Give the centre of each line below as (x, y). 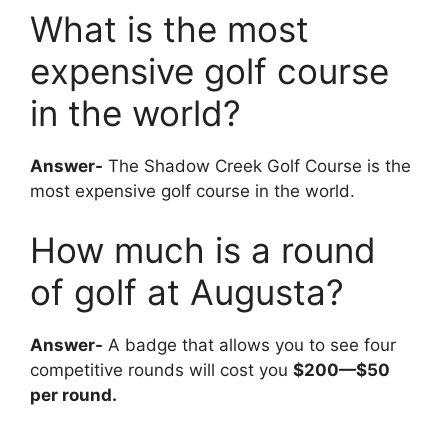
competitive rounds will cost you (161, 370)
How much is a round (203, 250)
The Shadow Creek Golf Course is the (257, 165)
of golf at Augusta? (187, 292)
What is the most (169, 28)
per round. (73, 395)
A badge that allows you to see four (249, 345)
